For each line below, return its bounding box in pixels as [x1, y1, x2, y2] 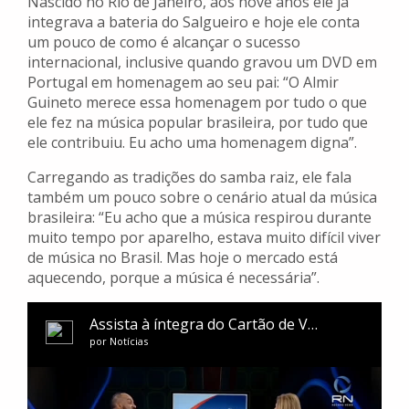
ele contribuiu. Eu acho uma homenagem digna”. [27, 132, 357, 153]
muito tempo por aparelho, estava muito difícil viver [27, 227, 381, 248]
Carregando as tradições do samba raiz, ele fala [27, 167, 351, 188]
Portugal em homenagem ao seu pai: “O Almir [27, 72, 339, 93]
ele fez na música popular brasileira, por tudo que [27, 112, 368, 133]
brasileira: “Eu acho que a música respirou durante [27, 207, 372, 228]
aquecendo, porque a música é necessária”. [27, 267, 320, 288]
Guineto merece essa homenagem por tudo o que [27, 92, 367, 113]
